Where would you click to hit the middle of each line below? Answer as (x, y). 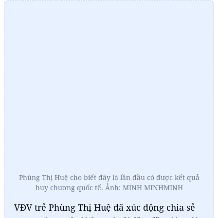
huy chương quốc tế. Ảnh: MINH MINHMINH (109, 187)
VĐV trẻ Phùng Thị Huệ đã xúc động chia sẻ (105, 207)
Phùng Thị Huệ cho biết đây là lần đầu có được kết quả (109, 177)
